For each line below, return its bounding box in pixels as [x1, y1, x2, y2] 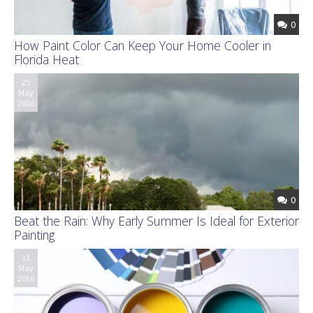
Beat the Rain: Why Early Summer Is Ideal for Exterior [14, 212, 299, 230]
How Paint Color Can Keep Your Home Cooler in [14, 36, 271, 54]
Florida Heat [14, 50, 79, 68]
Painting [14, 226, 54, 244]
